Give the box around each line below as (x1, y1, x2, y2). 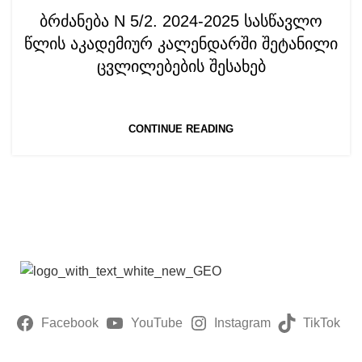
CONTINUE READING (128, 123, 234, 135)
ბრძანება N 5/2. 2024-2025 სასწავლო (40, 12, 322, 30)
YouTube (130, 316, 183, 330)
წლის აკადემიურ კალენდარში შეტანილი (24, 35, 338, 53)
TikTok (302, 316, 340, 330)
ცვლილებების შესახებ (96, 57, 266, 75)
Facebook (41, 316, 99, 330)
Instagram (214, 316, 271, 330)
